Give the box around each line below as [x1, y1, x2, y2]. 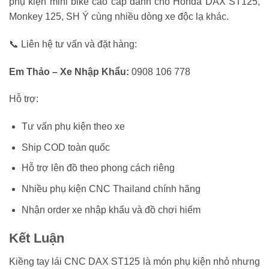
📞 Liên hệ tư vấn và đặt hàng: [9, 38, 137, 49]
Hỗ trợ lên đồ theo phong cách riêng [21, 163, 175, 174]
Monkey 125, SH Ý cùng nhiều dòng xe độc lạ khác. [9, 11, 229, 22]
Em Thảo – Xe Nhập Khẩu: [9, 66, 129, 77]
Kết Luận [9, 231, 64, 246]
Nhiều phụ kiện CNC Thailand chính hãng [21, 184, 201, 195]
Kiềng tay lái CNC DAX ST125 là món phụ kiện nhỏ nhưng [9, 256, 260, 267]
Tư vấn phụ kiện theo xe [21, 121, 125, 132]
